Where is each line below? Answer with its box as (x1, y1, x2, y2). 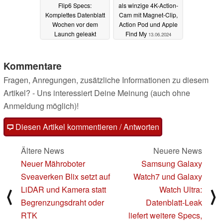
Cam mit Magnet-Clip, (118, 10, 178, 19)
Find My (125, 29, 148, 38)
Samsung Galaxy (141, 158, 202, 170)
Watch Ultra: (159, 184, 202, 196)
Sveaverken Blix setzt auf (21, 171, 110, 183)
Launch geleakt (54, 29, 96, 38)
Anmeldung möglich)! (3, 100, 79, 112)
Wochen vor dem (52, 19, 98, 28)
